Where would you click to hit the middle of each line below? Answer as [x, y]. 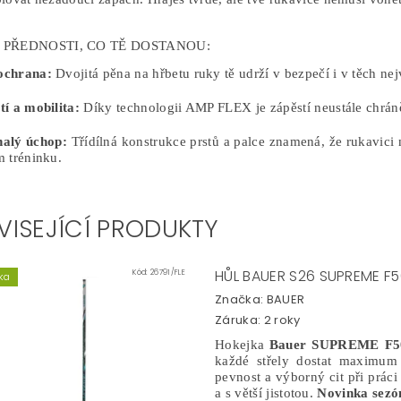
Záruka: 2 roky [258, 320]
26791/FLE [168, 272]
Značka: [241, 299]
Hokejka [242, 344]
